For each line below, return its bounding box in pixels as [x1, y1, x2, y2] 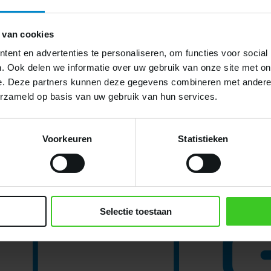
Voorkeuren [42, 134, 92, 145]
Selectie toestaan [99, 206, 172, 217]
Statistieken [178, 134, 229, 145]
